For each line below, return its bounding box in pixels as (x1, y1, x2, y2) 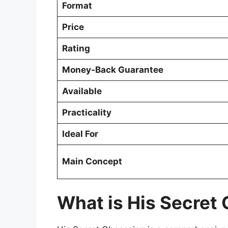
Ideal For (62, 128, 98, 139)
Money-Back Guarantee (62, 64, 163, 75)
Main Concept (62, 156, 122, 166)
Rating (62, 43, 90, 53)
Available (62, 85, 102, 96)
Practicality (62, 107, 111, 118)
